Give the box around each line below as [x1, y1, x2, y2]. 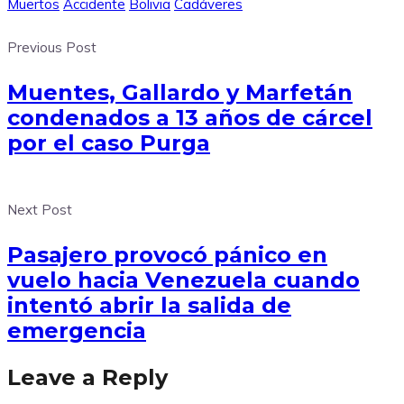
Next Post [7, 201, 72, 219]
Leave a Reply [7, 364, 168, 391]
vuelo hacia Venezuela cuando [7, 267, 360, 294]
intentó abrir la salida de [7, 292, 291, 319]
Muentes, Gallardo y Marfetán [7, 79, 353, 106]
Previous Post [7, 39, 96, 57]
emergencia [7, 317, 146, 344]
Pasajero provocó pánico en [7, 242, 327, 269]
